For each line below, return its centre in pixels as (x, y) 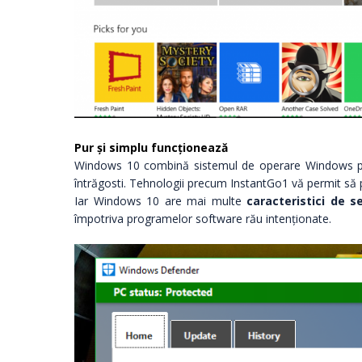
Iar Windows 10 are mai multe (161, 200)
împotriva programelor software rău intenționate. (203, 218)
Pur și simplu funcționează (151, 147)
